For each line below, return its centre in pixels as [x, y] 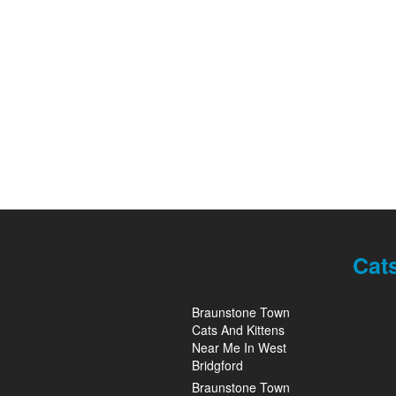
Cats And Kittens [238, 330]
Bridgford [217, 365]
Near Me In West [239, 347]
